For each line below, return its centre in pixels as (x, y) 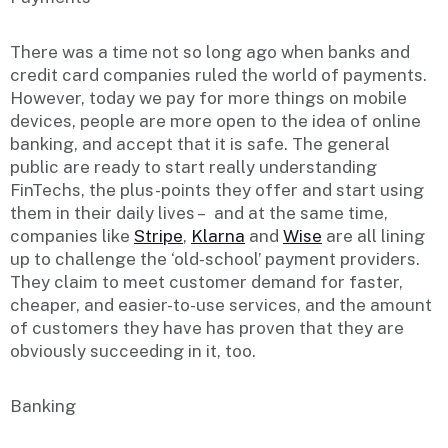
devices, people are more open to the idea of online (215, 120)
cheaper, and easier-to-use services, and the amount (221, 304)
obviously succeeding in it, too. (133, 350)
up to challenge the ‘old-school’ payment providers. (215, 258)
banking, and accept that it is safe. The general (200, 143)
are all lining (373, 235)
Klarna (218, 235)
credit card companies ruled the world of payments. (218, 74)
